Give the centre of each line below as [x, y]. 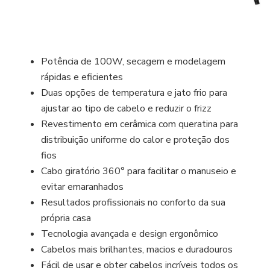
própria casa [66, 218]
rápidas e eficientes [82, 77]
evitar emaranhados [83, 187]
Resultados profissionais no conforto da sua [133, 203]
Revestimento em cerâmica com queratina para [140, 124]
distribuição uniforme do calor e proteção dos [136, 140]
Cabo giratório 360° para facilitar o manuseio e [139, 171]
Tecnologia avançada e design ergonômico [130, 234]
